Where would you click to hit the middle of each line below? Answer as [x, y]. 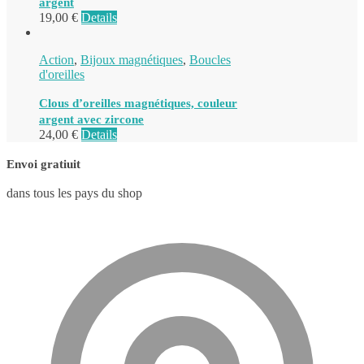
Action [56, 59]
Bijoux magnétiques [132, 59]
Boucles [210, 59]
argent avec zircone [91, 119]
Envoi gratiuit [43, 164]
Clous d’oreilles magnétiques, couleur [138, 103]
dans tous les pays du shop [74, 193]
